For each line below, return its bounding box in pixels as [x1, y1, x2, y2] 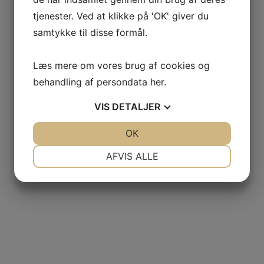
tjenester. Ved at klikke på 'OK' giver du [33, 9, 209, 22]
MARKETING [64, 187, 106, 197]
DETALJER [112, 100, 160, 113]
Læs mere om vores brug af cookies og [33, 59, 210, 71]
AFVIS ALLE [105, 150, 159, 162]
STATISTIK [161, 187, 197, 197]
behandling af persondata [33, 75, 150, 88]
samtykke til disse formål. [33, 26, 147, 38]
